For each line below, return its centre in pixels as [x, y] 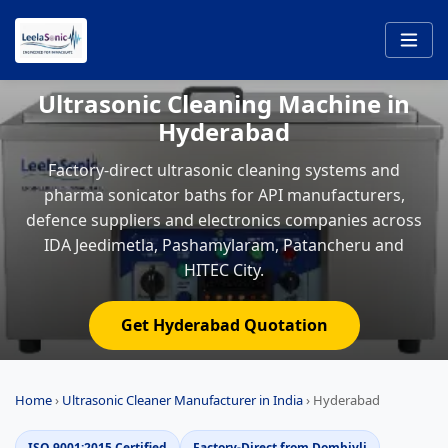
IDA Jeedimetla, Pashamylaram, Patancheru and [224, 245]
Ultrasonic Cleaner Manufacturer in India [182, 400]
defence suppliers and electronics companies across [224, 220]
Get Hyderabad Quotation [224, 325]
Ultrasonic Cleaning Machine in [224, 103]
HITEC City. [224, 270]
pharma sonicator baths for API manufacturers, [224, 195]
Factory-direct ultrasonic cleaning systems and [224, 170]
